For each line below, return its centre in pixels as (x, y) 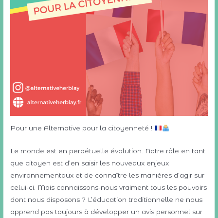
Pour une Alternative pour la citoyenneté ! (82, 128)
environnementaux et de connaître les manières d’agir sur (108, 175)
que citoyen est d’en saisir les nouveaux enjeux (90, 163)
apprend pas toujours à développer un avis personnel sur (107, 212)
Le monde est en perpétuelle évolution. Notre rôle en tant (108, 151)
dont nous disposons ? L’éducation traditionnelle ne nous (107, 200)
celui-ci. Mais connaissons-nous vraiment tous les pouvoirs (109, 188)
